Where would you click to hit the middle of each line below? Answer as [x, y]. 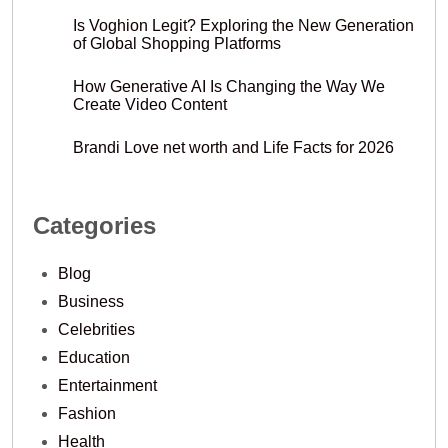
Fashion [87, 414]
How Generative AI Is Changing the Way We [229, 87]
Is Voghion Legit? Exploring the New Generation [243, 26]
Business [91, 302]
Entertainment [107, 386]
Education [94, 358]
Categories [94, 226]
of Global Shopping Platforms [177, 44]
